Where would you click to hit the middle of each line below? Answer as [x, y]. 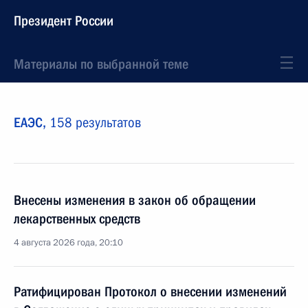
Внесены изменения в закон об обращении [135, 200]
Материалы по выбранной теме [101, 64]
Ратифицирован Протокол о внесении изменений [150, 291]
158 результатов [95, 122]
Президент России [64, 21]
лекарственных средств [77, 219]
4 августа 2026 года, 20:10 [68, 243]
